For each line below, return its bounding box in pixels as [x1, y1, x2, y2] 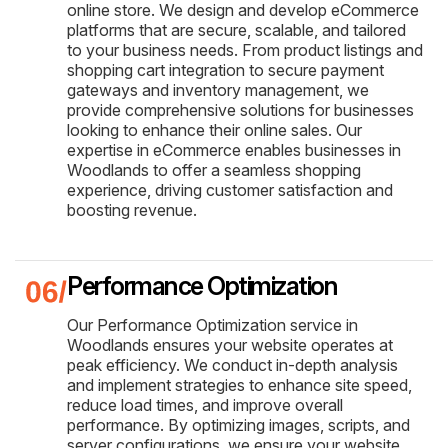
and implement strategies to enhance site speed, [67, 374, 412, 395]
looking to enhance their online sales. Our [67, 119, 362, 140]
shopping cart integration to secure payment [67, 59, 384, 80]
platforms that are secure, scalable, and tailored [67, 19, 406, 40]
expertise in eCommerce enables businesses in [67, 139, 401, 160]
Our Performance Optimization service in [67, 314, 358, 335]
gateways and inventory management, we [67, 79, 369, 100]
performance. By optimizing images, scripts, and [67, 414, 410, 435]
